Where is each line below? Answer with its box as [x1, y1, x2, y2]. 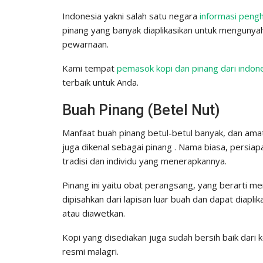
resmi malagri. [62, 245, 119, 257]
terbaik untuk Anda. [62, 76, 139, 88]
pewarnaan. [62, 38, 109, 50]
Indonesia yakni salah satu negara [62, 9, 200, 22]
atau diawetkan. [62, 207, 125, 219]
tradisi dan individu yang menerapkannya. [62, 154, 227, 167]
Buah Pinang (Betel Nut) [62, 101, 220, 119]
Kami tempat [62, 62, 117, 74]
